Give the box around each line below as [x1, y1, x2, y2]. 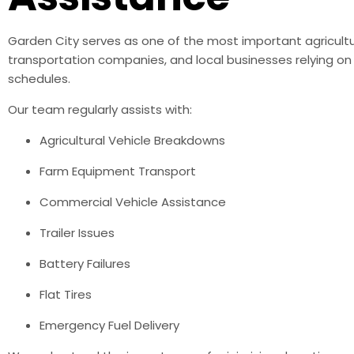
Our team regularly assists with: [8, 100, 192, 118]
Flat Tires [40, 285, 92, 303]
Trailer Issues [40, 224, 115, 241]
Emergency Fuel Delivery [40, 316, 179, 333]
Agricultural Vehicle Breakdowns [40, 131, 225, 149]
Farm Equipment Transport [40, 162, 196, 179]
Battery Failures [40, 254, 130, 272]
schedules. [8, 70, 70, 87]
